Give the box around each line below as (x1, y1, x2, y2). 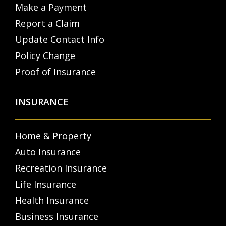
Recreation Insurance (15, 162, 107, 175)
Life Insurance (15, 178, 76, 191)
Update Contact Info (15, 33, 104, 46)
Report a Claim (15, 17, 80, 30)
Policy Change (15, 49, 75, 62)
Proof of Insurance (15, 66, 96, 78)
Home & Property (15, 130, 91, 142)
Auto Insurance (15, 146, 81, 158)
